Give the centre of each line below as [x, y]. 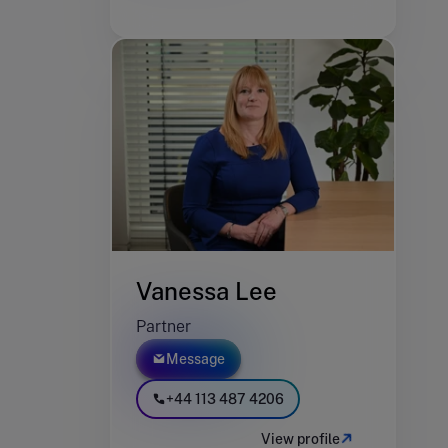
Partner [163, 327]
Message [195, 359]
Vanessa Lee [206, 291]
